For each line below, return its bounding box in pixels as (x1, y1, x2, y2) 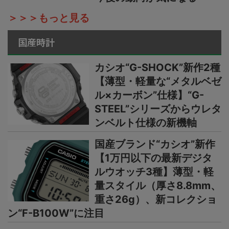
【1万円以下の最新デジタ (95, 152, 212, 165)
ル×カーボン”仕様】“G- (95, 89, 204, 102)
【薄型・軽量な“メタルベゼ (95, 75, 221, 88)
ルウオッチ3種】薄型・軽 (95, 166, 214, 178)
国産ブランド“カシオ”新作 (95, 138, 215, 151)
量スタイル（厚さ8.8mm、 (95, 179, 221, 192)
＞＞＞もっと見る (8, 12, 89, 25)
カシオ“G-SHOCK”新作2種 (95, 61, 220, 74)
